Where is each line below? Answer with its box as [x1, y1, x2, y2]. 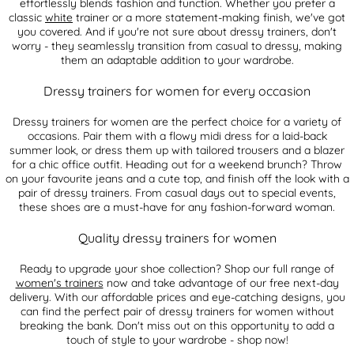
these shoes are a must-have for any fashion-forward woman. [19, 199, 335, 214]
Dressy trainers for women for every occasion [43, 82, 311, 99]
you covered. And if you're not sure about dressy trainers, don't [17, 24, 337, 39]
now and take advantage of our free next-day [103, 275, 339, 290]
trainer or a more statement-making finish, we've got [73, 9, 345, 24]
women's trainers [15, 275, 104, 290]
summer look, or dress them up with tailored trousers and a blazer [9, 142, 345, 157]
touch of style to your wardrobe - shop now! [66, 332, 288, 347]
